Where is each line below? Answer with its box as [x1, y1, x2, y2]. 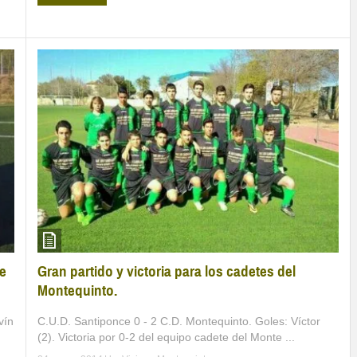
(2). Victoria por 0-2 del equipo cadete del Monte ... [37, 330, 295, 343]
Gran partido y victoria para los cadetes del [37, 261, 296, 280]
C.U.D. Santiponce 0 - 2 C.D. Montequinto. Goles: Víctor [37, 314, 320, 328]
